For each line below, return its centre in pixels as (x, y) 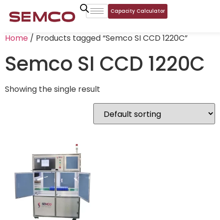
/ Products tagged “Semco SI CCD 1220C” (108, 38)
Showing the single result (53, 89)
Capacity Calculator (137, 11)
